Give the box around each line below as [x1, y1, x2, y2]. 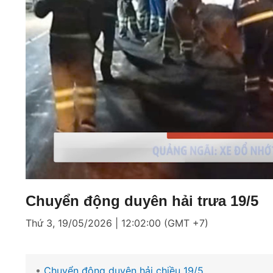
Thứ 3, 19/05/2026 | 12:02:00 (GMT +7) [26, 216, 208, 229]
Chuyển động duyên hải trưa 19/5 [26, 192, 258, 209]
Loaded [103, 165, 129, 174]
